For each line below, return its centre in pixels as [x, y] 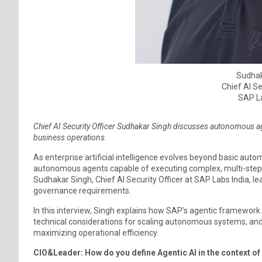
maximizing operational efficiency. [96, 232]
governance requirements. [82, 190]
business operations [69, 137]
